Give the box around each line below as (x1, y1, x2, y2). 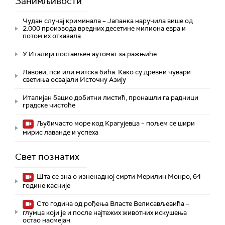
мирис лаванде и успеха (23, 128, 98, 137)
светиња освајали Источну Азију (23, 75, 126, 84)
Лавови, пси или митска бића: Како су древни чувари (23, 68, 191, 77)
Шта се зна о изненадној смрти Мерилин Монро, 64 (35, 172, 201, 181)
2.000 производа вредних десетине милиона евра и (23, 24, 186, 33)
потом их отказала (23, 32, 81, 41)
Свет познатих (15, 151, 79, 163)
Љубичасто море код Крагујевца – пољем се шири (35, 119, 195, 128)
